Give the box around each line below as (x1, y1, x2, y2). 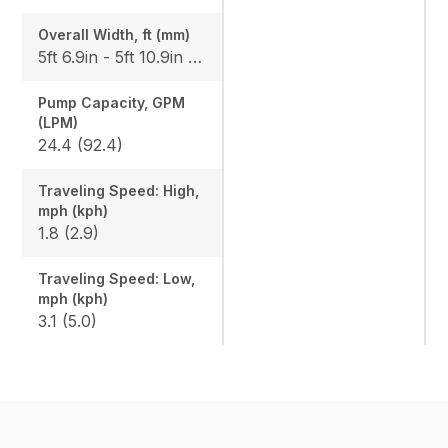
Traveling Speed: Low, (38, 269, 196, 287)
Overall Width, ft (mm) (38, 25, 191, 43)
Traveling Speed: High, (38, 181, 200, 199)
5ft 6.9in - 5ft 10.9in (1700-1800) (188, 46, 203, 67)
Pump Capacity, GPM (38, 93, 186, 111)
